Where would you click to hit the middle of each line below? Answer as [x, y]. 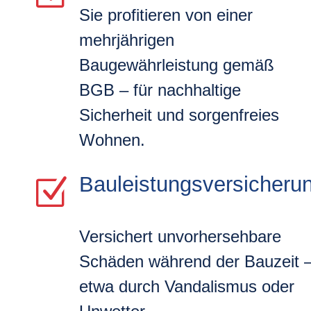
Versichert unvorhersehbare [180, 236]
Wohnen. [112, 140]
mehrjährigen [126, 40]
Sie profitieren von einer [166, 15]
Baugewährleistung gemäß [176, 65]
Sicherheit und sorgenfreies [179, 115]
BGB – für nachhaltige [160, 90]
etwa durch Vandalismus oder [186, 286]
